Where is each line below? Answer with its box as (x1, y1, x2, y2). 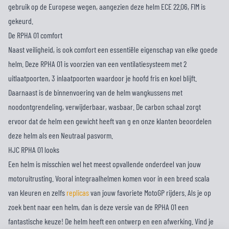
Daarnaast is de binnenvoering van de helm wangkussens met (8, 87, 182, 97)
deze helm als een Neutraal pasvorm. (8, 130, 113, 140)
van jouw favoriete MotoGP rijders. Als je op (90, 188, 211, 197)
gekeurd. (8, 16, 33, 26)
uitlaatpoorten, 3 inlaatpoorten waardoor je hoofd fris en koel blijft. (8, 73, 197, 83)
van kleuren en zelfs (8, 188, 66, 197)
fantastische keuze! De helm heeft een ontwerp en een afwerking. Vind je (8, 216, 214, 226)
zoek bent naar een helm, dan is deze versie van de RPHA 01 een (8, 202, 189, 212)
